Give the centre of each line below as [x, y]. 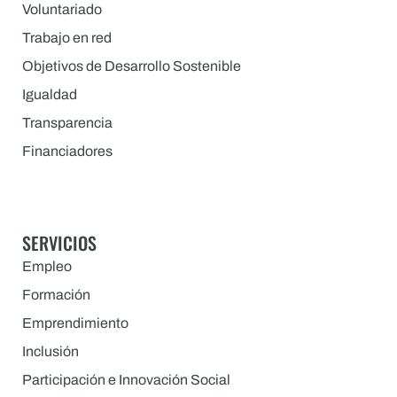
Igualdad [50, 95]
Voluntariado [62, 10]
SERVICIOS [59, 243]
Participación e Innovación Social [126, 380]
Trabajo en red [67, 38]
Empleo [47, 267]
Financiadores [67, 152]
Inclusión [51, 352]
